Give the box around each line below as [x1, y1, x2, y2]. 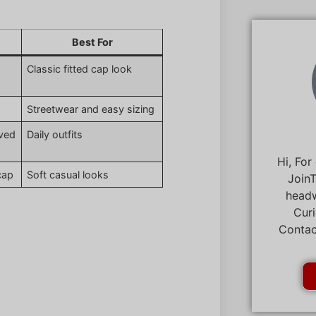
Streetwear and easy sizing [27, 103, 155, 116]
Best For [71, 36, 113, 49]
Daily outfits [27, 128, 83, 141]
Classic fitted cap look [27, 63, 133, 75]
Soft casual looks [27, 169, 109, 181]
